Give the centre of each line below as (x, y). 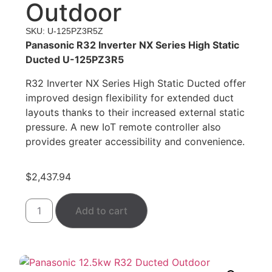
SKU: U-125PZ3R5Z (65, 31)
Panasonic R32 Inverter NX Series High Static (133, 45)
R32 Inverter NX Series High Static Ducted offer (136, 83)
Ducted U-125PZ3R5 (75, 60)
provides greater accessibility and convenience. (135, 141)
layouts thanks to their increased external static (135, 112)
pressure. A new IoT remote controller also (124, 127)
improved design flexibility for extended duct (130, 97)
